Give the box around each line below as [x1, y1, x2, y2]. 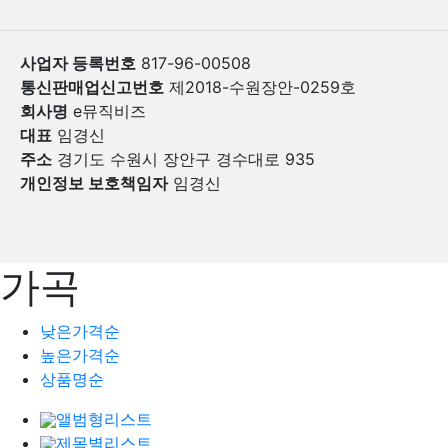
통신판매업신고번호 [20, 76, 164, 97]
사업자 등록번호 [20, 52, 136, 73]
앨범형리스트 [56, 408, 152, 429]
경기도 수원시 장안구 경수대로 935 [52, 148, 315, 169]
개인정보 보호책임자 [20, 172, 168, 193]
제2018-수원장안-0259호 [164, 76, 356, 97]
